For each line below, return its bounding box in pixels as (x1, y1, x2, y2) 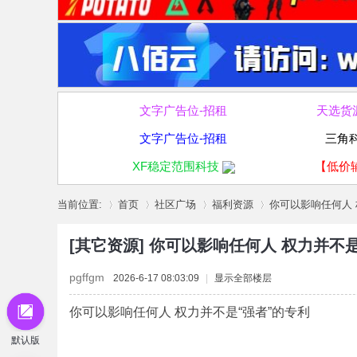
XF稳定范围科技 (131, 159, 219, 173)
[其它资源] (69, 237, 149, 254)
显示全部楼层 (214, 273, 272, 284)
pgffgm (69, 271, 104, 284)
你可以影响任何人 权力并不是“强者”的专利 (69, 305, 310, 319)
